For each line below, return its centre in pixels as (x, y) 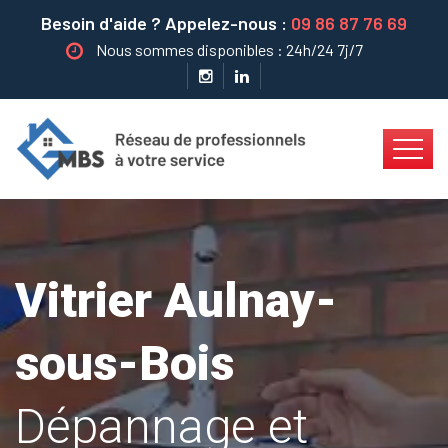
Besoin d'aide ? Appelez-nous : (166, 23)
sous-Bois (124, 363)
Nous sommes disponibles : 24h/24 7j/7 (229, 49)
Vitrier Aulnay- (176, 300)
